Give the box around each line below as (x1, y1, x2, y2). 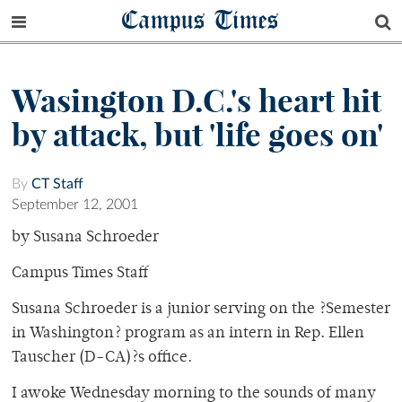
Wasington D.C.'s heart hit (12, 81, 381, 121)
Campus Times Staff (12, 266, 148, 283)
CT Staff (31, 177, 83, 192)
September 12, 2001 (12, 197, 138, 213)
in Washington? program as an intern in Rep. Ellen (12, 326, 364, 343)
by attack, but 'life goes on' (12, 115, 383, 155)
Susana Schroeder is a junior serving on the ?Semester (12, 301, 390, 319)
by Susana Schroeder (12, 230, 159, 247)
